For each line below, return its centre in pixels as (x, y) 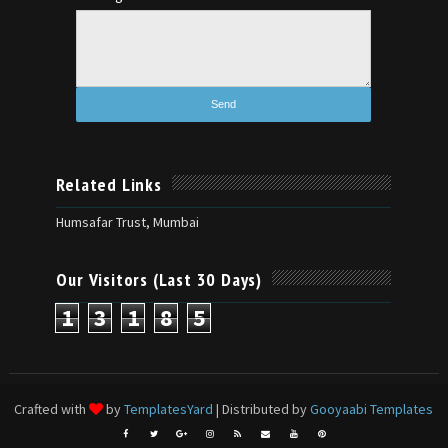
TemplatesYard (169, 408)
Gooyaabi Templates (372, 408)
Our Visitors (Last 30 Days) (159, 279)
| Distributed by (262, 408)
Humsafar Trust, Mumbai (128, 222)
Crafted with (52, 408)
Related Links (109, 184)
